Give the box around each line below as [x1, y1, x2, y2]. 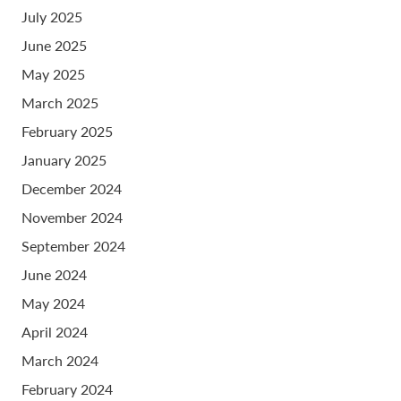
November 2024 [21, 207, 123, 228]
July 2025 [21, 6, 82, 28]
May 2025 [21, 64, 85, 85]
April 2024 [21, 321, 88, 343]
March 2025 [21, 92, 98, 114]
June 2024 [21, 264, 87, 286]
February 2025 [21, 121, 113, 142]
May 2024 [21, 293, 85, 314]
